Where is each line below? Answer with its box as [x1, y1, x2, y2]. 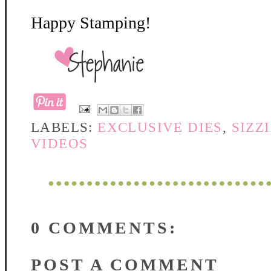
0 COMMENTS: [31, 218, 177, 238]
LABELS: [31, 119, 98, 135]
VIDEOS [31, 135, 88, 151]
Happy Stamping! [31, 13, 151, 32]
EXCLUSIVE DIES [97, 119, 223, 135]
